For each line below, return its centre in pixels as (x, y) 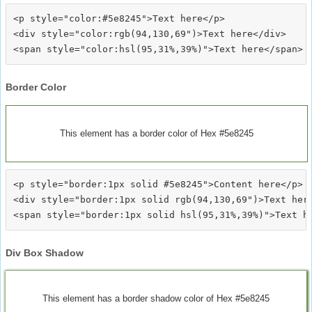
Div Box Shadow (45, 252)
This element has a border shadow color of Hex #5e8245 (156, 298)
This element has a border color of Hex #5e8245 (157, 133)
